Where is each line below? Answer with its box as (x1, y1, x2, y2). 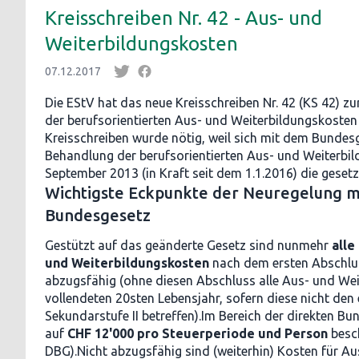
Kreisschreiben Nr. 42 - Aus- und (45, 7, 322, 29)
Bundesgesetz (45, 206, 151, 224)
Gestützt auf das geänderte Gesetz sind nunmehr (45, 238, 332, 252)
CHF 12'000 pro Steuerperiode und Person (67, 326, 328, 341)
